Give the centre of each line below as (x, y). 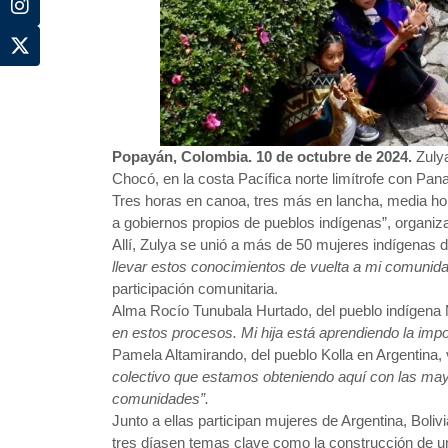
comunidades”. (160, 398)
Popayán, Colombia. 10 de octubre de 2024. (264, 156)
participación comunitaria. (195, 288)
